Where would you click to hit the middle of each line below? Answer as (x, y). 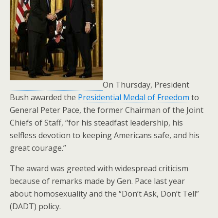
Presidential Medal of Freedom (134, 97)
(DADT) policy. (35, 206)
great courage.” (38, 148)
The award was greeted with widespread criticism (99, 168)
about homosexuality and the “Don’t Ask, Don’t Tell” (104, 194)
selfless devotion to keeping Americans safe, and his (105, 135)
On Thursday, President (146, 85)
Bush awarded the (44, 97)
